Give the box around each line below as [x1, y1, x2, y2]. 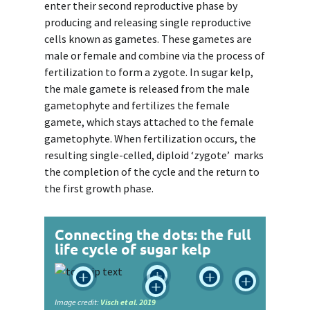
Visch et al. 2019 [100, 296, 156, 307]
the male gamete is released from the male [44, 81, 250, 95]
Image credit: [55, 296, 100, 307]
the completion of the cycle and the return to [44, 164, 259, 179]
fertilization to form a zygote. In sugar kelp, [44, 64, 253, 79]
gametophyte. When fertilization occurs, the [44, 131, 256, 145]
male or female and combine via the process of [44, 48, 265, 62]
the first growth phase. [44, 181, 156, 195]
